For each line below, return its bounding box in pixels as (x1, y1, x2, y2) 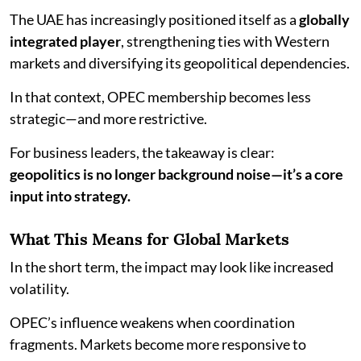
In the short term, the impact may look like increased (10, 257, 334, 276)
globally (299, 10, 350, 28)
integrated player (10, 31, 121, 50)
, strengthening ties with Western (121, 31, 330, 50)
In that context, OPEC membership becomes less (10, 87, 311, 106)
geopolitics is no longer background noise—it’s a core (10, 164, 343, 183)
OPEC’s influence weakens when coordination (10, 313, 295, 331)
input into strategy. (10, 186, 131, 205)
